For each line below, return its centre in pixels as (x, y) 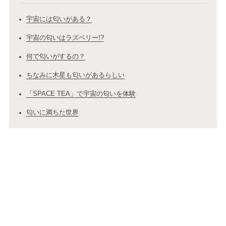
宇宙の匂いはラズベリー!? (65, 38)
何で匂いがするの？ (55, 56)
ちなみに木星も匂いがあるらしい (75, 75)
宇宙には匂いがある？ (59, 19)
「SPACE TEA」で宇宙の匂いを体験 (81, 94)
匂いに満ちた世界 (52, 112)
